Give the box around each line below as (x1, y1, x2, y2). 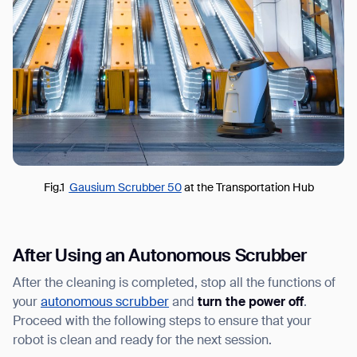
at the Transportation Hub (183, 182, 314, 194)
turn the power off (198, 296, 304, 310)
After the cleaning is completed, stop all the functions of (13, 277, 335, 291)
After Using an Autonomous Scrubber (13, 248, 308, 266)
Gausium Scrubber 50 (69, 182, 182, 194)
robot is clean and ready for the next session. (13, 335, 272, 348)
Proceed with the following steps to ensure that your (13, 316, 312, 329)
